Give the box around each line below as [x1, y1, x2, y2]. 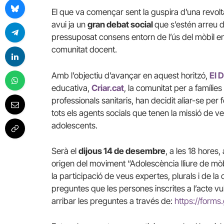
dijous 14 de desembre [78, 145, 165, 156]
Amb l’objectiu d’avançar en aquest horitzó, [51, 70, 207, 80]
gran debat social [87, 19, 154, 30]
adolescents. [51, 120, 97, 130]
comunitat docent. [51, 44, 117, 55]
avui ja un [51, 19, 87, 30]
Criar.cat [91, 82, 124, 93]
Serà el [51, 145, 78, 156]
